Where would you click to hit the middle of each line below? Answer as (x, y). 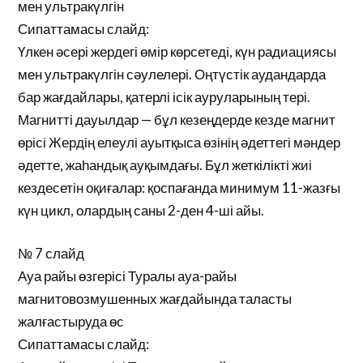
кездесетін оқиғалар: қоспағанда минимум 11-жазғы (179, 187)
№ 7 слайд (51, 253)
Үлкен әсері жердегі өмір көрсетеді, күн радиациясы (177, 51)
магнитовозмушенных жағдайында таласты (155, 299)
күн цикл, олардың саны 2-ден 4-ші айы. (141, 210)
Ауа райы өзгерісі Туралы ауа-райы (128, 276)
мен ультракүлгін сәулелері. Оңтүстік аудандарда (172, 74)
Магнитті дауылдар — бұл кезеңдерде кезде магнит (177, 119)
